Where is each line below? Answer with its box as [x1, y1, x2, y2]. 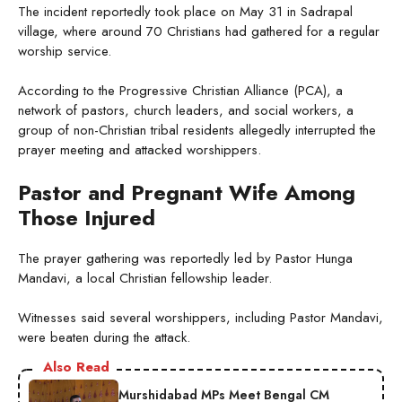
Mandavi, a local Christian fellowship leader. [18, 267, 272, 288]
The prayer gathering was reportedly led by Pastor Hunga [18, 248, 353, 268]
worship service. [18, 40, 111, 61]
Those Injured [18, 201, 155, 233]
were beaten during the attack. [18, 328, 190, 348]
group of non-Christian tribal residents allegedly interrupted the [18, 120, 376, 141]
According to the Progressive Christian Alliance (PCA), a [18, 81, 343, 101]
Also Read [43, 357, 109, 378]
